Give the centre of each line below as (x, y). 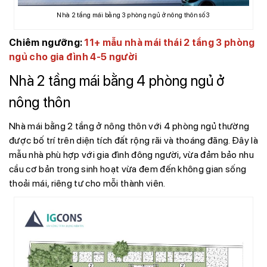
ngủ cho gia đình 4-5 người (73, 57)
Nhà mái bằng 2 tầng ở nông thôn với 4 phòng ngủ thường (129, 126)
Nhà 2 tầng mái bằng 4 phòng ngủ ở (117, 81)
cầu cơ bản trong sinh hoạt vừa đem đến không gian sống (128, 169)
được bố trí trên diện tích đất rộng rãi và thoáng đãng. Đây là (133, 141)
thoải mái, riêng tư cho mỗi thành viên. (87, 184)
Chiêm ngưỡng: (47, 43)
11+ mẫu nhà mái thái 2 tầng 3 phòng (170, 43)
